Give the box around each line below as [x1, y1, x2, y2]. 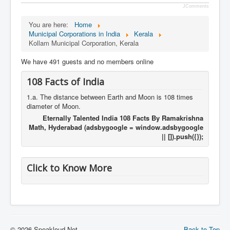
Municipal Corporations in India [29, 28, 120, 39]
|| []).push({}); [162, 131, 203, 141]
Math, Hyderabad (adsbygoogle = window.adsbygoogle [29, 122, 203, 132]
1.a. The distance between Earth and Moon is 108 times [27, 91, 193, 102]
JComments [183, 3, 209, 9]
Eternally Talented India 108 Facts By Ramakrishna [43, 112, 203, 123]
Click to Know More [27, 161, 112, 174]
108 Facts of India [27, 75, 104, 88]
